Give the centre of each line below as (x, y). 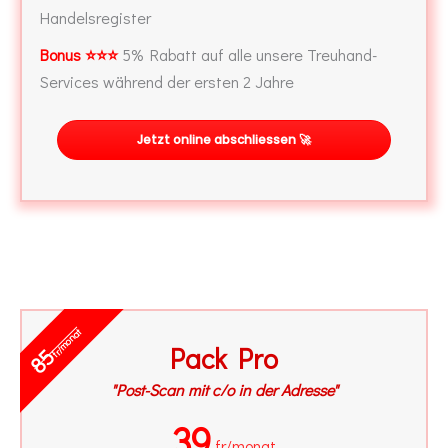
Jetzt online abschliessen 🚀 (224, 139)
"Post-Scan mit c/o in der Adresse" (224, 389)
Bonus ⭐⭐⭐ (79, 54)
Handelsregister (95, 17)
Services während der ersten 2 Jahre (167, 81)
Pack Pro (224, 357)
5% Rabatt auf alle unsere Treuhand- (247, 54)
